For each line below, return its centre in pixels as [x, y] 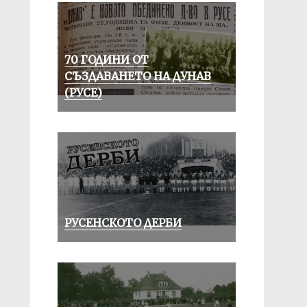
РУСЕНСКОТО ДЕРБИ [123, 223]
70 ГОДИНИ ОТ [106, 60]
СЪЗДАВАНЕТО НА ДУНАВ [137, 76]
